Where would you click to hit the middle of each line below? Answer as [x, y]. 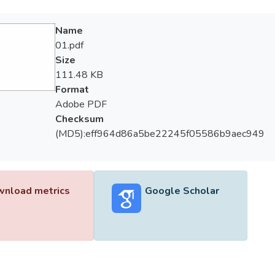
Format [72, 90]
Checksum [79, 119]
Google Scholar [182, 191]
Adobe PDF [81, 104]
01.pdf [69, 45]
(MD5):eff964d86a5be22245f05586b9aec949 [160, 134]
